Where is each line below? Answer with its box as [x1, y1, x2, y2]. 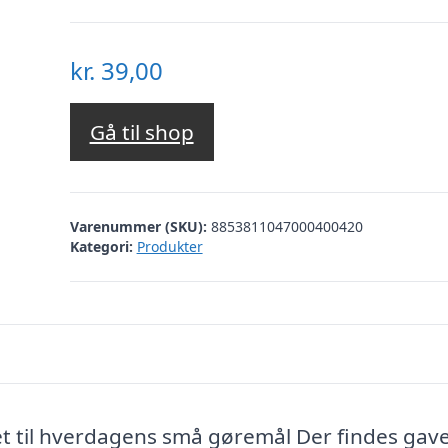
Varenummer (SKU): [69, 216, 211, 236]
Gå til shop [89, 118, 194, 147]
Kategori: [69, 236, 133, 256]
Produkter [136, 236, 203, 256]
